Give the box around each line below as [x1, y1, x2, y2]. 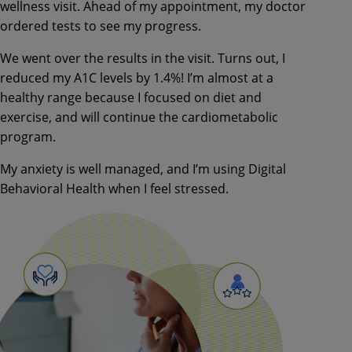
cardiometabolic [181, 108, 278, 126]
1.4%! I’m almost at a [153, 68, 273, 86]
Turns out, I [218, 49, 285, 67]
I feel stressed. [144, 179, 229, 197]
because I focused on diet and [85, 88, 262, 106]
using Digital [213, 159, 286, 178]
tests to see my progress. [52, 16, 204, 35]
